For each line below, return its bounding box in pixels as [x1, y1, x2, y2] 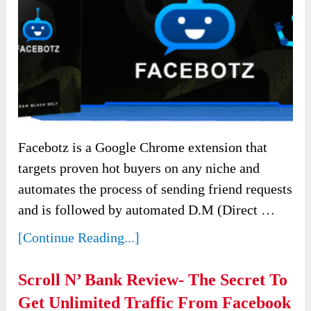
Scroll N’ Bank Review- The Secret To [18, 271, 288, 289]
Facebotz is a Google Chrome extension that [18, 140, 268, 155]
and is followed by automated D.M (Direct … [18, 202, 276, 218]
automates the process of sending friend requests [18, 181, 293, 197]
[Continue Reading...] [18, 230, 140, 246]
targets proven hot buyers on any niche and [18, 160, 260, 176]
